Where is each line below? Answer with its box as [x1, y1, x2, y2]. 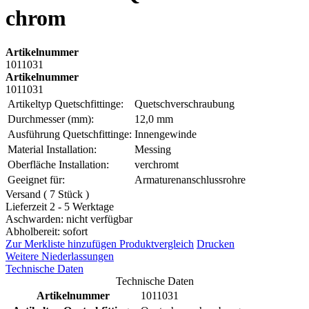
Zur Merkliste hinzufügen [6, 237, 117, 250]
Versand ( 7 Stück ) [6, 188, 89, 200]
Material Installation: [8, 143, 97, 155]
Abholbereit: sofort [6, 225, 88, 237]
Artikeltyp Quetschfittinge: [8, 97, 123, 110]
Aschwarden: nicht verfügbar [6, 212, 132, 225]
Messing [134, 143, 171, 155]
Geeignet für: [8, 173, 65, 186]
